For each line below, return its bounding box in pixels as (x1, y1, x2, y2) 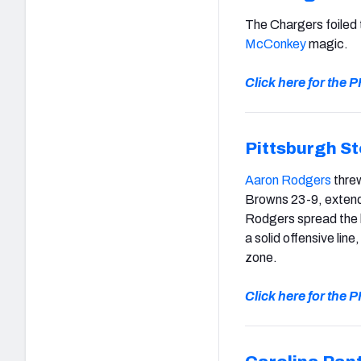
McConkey (245, 36, 306, 51)
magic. (306, 36, 348, 51)
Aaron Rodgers (245, 172, 331, 187)
